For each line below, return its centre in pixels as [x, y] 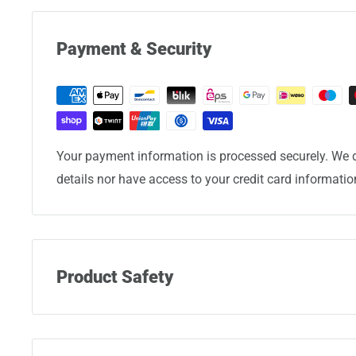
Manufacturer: [98, 320]
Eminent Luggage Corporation [140, 343]
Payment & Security [134, 49]
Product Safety [115, 277]
